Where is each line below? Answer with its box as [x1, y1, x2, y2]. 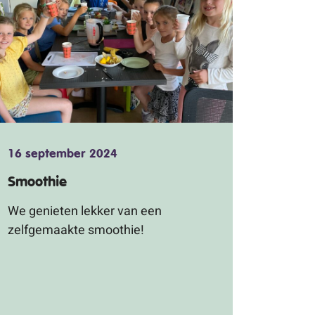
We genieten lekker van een [8, 203, 162, 218]
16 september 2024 [8, 146, 117, 161]
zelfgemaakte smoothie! [8, 222, 144, 237]
